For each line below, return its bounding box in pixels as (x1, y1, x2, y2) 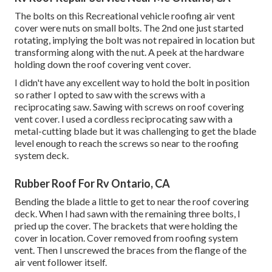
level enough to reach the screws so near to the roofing (15, 137, 239, 149)
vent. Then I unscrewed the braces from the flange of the (15, 244, 246, 256)
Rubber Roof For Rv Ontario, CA (15, 177, 170, 191)
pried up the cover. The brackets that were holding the (15, 220, 237, 232)
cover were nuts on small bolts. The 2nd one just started (15, 22, 243, 34)
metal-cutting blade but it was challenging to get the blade (15, 125, 256, 137)
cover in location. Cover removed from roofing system (15, 232, 238, 244)
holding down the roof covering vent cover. (15, 58, 191, 70)
